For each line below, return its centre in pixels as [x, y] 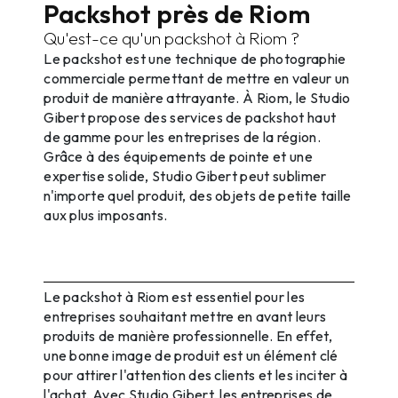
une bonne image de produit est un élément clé [191, 355]
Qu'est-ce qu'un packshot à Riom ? [172, 38]
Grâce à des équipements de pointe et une [179, 156]
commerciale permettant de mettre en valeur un [197, 78]
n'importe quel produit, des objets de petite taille [198, 195]
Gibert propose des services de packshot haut [190, 117]
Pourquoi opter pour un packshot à [187, 249]
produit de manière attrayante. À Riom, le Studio [197, 97]
